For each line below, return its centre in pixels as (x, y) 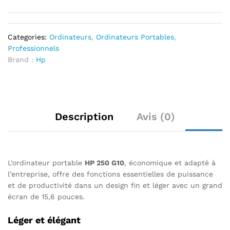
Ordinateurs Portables (135, 37)
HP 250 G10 (104, 163)
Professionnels (33, 48)
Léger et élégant (44, 220)
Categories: (28, 37)
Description (84, 117)
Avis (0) (156, 117)
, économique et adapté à (170, 163)
